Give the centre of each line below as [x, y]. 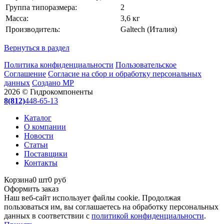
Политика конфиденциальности [59, 65]
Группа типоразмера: [41, 7]
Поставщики [46, 154]
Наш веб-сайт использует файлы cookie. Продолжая [92, 198]
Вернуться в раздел [37, 48]
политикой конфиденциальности [148, 216]
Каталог [38, 118]
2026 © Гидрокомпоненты [48, 92]
